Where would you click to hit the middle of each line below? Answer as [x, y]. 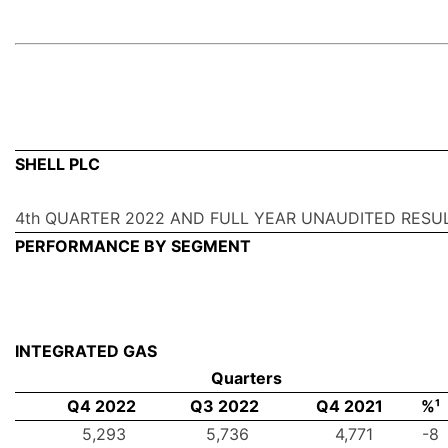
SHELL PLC [57, 164]
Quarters [246, 378]
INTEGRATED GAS [86, 351]
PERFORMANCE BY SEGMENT [133, 246]
